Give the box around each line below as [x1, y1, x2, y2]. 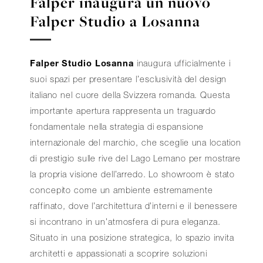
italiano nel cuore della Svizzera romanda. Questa [30, 90, 230, 101]
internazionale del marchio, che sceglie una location [30, 137, 242, 149]
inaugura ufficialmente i [133, 58, 231, 69]
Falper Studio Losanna [30, 58, 134, 69]
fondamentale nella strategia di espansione [30, 122, 204, 133]
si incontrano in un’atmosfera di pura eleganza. [30, 217, 221, 228]
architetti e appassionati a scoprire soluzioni [30, 248, 207, 259]
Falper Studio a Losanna [30, 11, 200, 31]
